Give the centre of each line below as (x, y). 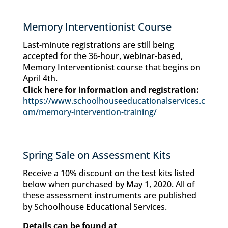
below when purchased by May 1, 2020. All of (109, 184)
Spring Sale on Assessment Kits (97, 155)
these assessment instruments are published (109, 195)
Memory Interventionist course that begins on (111, 67)
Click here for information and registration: (111, 90)
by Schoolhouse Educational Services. (95, 207)
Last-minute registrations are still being (98, 45)
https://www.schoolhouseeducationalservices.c (114, 101)
